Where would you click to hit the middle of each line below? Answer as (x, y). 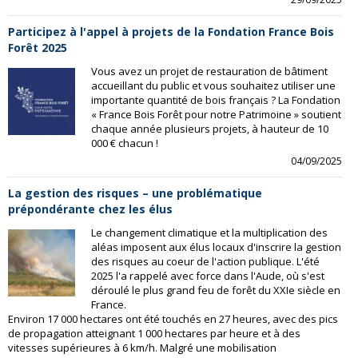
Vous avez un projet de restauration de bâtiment (209, 71)
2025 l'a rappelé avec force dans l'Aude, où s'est (207, 276)
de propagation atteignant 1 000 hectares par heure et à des (154, 333)
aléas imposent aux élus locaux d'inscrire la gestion (216, 247)
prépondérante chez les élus (90, 209)
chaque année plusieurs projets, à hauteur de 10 (209, 129)
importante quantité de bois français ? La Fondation (215, 100)
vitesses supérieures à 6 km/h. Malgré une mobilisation (142, 348)
